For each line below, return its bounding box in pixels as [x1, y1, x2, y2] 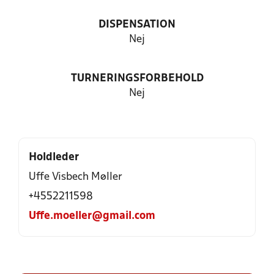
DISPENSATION [98, 20, 176, 30]
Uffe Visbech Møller [29, 172, 122, 182]
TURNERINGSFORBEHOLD [70, 73, 204, 84]
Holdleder [29, 152, 79, 163]
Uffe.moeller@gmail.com [29, 211, 155, 221]
